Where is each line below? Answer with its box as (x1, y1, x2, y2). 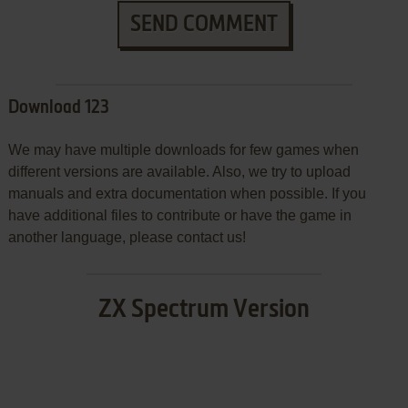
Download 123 (7, 98, 109, 117)
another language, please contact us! (7, 229, 246, 245)
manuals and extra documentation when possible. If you (7, 185, 366, 201)
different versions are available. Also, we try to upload (7, 163, 351, 179)
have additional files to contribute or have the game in (7, 207, 352, 223)
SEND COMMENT (129, 13, 278, 36)
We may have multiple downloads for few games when (7, 141, 359, 158)
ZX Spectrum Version (97, 296, 310, 322)
